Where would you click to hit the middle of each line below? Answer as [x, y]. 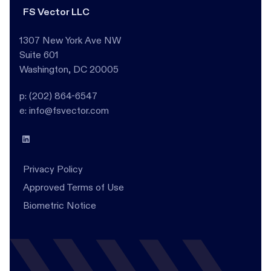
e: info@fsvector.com [64, 110]
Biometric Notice [60, 205]
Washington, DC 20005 [69, 69]
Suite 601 [39, 55]
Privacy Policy [53, 169]
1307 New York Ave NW [70, 40]
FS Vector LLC [56, 12]
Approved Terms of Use [73, 187]
